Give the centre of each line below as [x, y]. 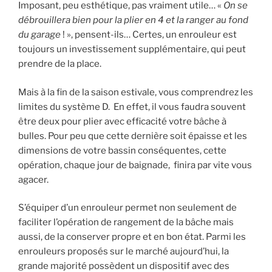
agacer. [33, 179]
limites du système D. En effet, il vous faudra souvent [132, 107]
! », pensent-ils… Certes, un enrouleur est [150, 35]
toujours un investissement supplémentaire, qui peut [132, 49]
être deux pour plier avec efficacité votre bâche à [122, 121]
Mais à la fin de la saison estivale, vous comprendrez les [136, 92]
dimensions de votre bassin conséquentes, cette [122, 150]
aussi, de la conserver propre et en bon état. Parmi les [132, 237]
